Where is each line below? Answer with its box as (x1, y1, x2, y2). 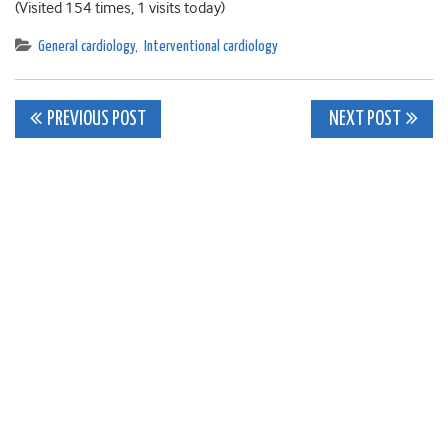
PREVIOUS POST (47, 110, 146, 130)
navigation (14, 142, 187, 189)
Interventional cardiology (144, 39, 278, 55)
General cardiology (38, 39, 135, 55)
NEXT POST (326, 110, 401, 130)
